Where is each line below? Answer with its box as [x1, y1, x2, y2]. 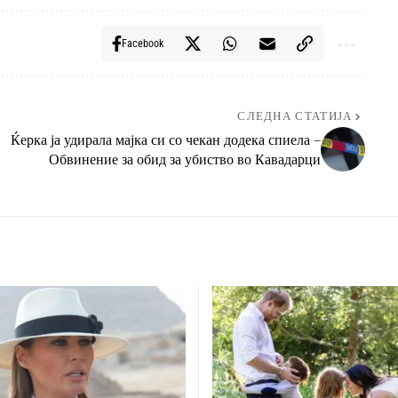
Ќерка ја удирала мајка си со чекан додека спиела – [10, 130, 321, 150]
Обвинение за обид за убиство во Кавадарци [48, 149, 321, 170]
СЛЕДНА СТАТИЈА [237, 109, 353, 125]
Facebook [121, 37, 163, 51]
